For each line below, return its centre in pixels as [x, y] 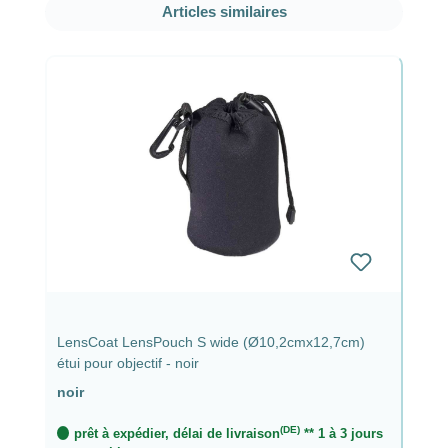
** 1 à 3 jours [341, 433]
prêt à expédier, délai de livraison [176, 433]
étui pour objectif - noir [128, 362]
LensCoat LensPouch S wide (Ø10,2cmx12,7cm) [211, 341]
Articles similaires [224, 11]
